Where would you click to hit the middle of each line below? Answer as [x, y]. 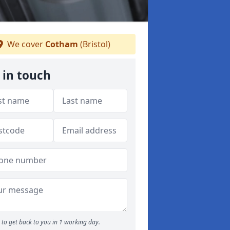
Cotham [61, 44]
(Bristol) [94, 44]
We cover [25, 44]
